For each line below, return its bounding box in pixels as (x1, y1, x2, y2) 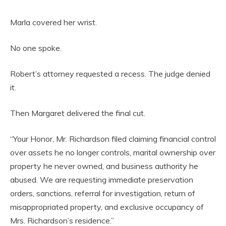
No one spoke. (10, 43, 62, 53)
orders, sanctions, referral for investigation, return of (10, 188, 195, 198)
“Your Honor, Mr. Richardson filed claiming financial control (10, 134, 216, 144)
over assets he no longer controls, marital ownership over (10, 147, 215, 157)
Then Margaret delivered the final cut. (10, 108, 145, 118)
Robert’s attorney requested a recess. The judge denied (10, 69, 210, 79)
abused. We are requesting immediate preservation (10, 175, 193, 185)
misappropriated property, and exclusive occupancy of (10, 202, 204, 212)
